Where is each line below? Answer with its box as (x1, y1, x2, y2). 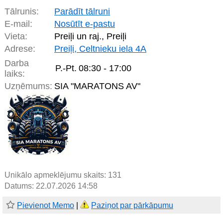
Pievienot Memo (17, 201, 74, 210)
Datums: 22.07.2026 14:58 (4, 182, 98, 191)
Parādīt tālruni (54, 6, 110, 17)
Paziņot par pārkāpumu (91, 201, 173, 210)
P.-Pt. (55, 63, 77, 74)
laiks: (4, 69, 25, 79)
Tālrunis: (4, 6, 39, 17)
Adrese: (4, 44, 35, 54)
